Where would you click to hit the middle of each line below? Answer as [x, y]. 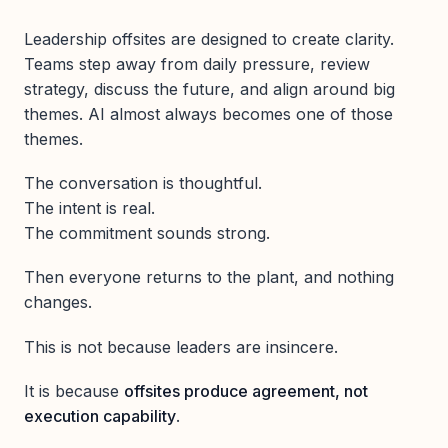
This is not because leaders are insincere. [181, 346]
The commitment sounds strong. [147, 233]
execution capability [100, 415]
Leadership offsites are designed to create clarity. [209, 39]
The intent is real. [89, 208]
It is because [74, 390]
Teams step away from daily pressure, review [197, 64]
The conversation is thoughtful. [143, 183]
